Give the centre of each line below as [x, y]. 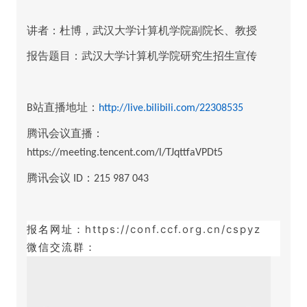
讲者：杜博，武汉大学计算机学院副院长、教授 [142, 30]
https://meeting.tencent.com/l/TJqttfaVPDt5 [125, 153]
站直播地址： [66, 107]
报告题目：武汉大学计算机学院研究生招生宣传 [142, 56]
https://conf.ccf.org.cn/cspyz [173, 229]
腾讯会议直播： [65, 133]
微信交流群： [62, 247]
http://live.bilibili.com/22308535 [171, 108]
